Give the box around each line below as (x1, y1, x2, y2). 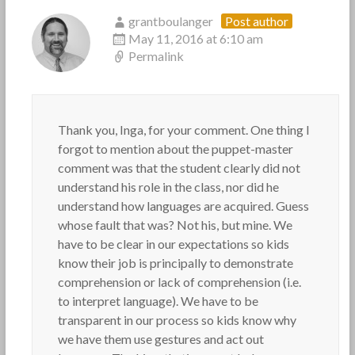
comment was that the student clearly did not (57, 160, 300, 175)
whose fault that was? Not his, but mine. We (57, 217, 292, 232)
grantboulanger (128, 13, 213, 29)
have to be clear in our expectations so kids (57, 236, 289, 251)
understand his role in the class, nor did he (57, 179, 279, 194)
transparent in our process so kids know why (57, 312, 296, 327)
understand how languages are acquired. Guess (57, 198, 309, 213)
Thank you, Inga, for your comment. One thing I (57, 122, 310, 137)
